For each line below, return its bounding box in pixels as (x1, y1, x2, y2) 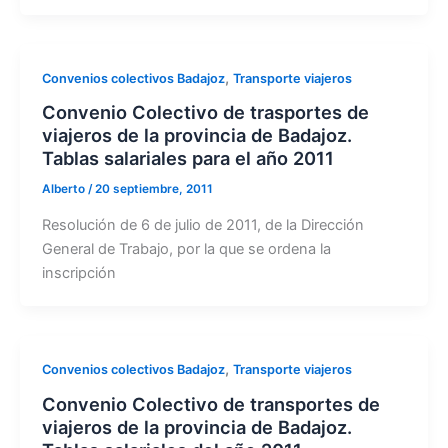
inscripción (41, 263, 116, 282)
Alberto (41, 182, 88, 197)
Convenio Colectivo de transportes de (41, 393, 380, 416)
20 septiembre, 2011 (94, 182, 213, 197)
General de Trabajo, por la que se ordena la (41, 239, 331, 258)
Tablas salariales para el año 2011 (41, 147, 334, 170)
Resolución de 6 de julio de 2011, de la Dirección (41, 215, 364, 234)
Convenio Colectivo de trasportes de (41, 101, 369, 124)
